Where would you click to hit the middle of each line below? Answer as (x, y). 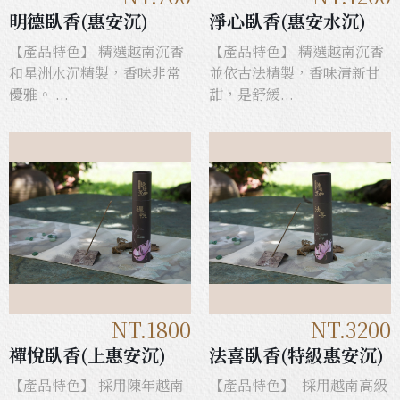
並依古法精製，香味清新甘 (295, 73)
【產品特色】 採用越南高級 (298, 386)
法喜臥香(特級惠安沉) (296, 355)
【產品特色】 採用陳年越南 (96, 386)
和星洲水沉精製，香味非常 (95, 73)
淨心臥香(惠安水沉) (287, 21)
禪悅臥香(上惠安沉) (87, 355)
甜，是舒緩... (251, 95)
